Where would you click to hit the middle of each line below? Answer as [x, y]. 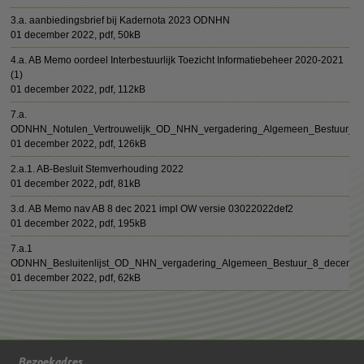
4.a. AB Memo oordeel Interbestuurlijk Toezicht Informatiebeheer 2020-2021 [178, 60]
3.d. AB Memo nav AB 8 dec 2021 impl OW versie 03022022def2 [152, 209]
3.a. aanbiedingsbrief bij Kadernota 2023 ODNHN [121, 20]
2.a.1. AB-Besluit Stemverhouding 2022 [97, 169]
